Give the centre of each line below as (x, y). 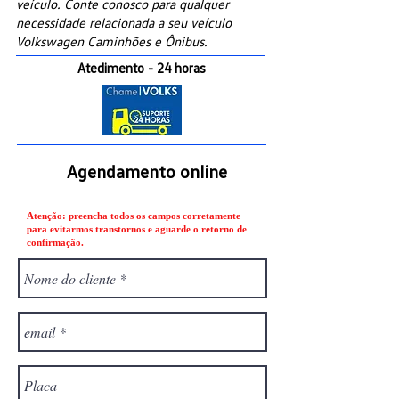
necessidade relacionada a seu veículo (124, 22)
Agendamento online (147, 171)
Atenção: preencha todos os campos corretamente (134, 216)
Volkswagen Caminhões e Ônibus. (112, 41)
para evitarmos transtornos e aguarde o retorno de (137, 229)
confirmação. (55, 242)
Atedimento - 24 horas (142, 68)
